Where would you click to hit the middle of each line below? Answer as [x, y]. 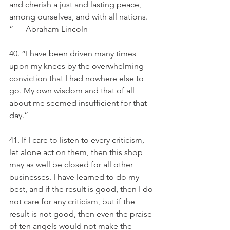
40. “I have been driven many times [74, 54]
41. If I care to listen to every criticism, [78, 140]
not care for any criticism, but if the [73, 202]
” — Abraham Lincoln [49, 29]
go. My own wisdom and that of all [73, 91]
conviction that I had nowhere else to [78, 78]
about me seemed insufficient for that [79, 103]
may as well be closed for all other [72, 165]
